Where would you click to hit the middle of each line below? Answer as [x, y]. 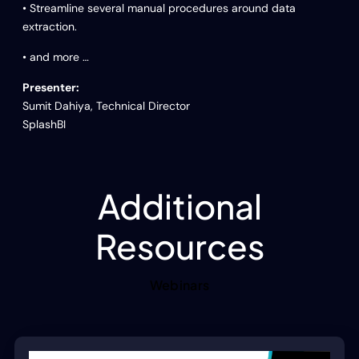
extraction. [50, 26]
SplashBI [44, 124]
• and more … [56, 56]
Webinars [179, 284]
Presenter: [51, 87]
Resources [179, 245]
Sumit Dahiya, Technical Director [106, 105]
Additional [179, 205]
